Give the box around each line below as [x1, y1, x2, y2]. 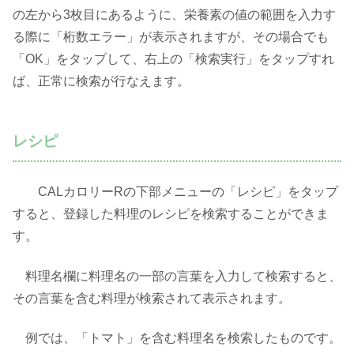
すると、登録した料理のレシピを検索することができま [13, 207, 329, 221]
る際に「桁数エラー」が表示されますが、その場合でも [13, 30, 329, 44]
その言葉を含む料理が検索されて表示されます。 [13, 291, 291, 305]
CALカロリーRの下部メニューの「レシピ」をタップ [13, 185, 338, 199]
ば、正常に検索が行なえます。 [13, 74, 190, 88]
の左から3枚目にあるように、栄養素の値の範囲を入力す [13, 8, 336, 22]
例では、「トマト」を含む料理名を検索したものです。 [13, 330, 341, 345]
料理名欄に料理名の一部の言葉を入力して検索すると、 [13, 269, 341, 283]
